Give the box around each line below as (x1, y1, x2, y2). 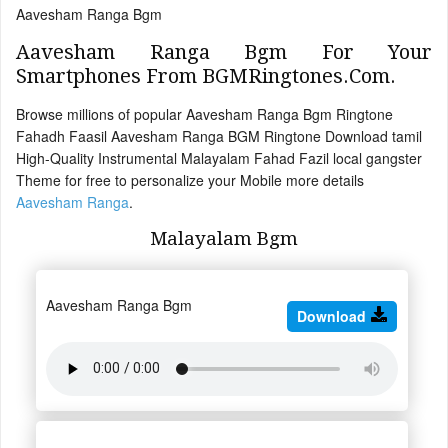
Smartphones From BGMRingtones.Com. (16, 63, 396, 88)
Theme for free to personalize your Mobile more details (16, 169, 364, 190)
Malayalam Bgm (150, 227, 298, 249)
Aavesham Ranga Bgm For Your (16, 39, 432, 64)
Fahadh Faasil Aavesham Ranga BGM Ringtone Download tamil (16, 125, 422, 146)
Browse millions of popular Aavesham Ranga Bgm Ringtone (16, 103, 393, 124)
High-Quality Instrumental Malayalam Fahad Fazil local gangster (16, 147, 422, 168)
